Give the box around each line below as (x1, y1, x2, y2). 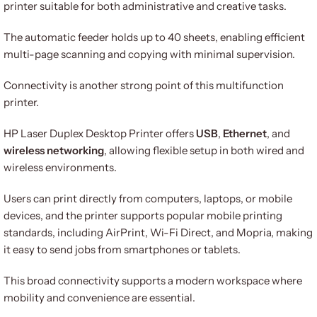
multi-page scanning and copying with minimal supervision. (4, 47, 295, 61)
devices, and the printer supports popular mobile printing (4, 208, 282, 222)
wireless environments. (4, 160, 117, 174)
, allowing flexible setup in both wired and (104, 143, 304, 157)
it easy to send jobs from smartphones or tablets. (4, 242, 241, 256)
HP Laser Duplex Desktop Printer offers (4, 126, 196, 140)
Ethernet (223, 126, 267, 140)
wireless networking (4, 143, 104, 157)
